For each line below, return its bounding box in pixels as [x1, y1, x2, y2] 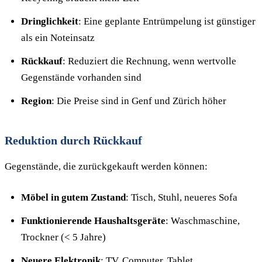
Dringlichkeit [21, 16, 78, 27]
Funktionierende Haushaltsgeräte [21, 215, 166, 226]
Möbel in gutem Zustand [21, 192, 126, 203]
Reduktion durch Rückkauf [5, 134, 142, 147]
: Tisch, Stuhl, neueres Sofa [126, 192, 237, 203]
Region [21, 95, 51, 106]
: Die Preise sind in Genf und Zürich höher [51, 95, 226, 106]
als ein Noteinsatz [21, 32, 95, 43]
